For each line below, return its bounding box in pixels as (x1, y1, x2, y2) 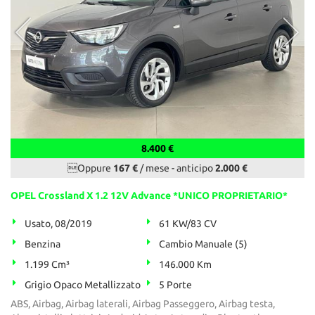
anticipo (176, 162, 215, 174)
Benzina (25, 238, 60, 250)
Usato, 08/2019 (25, 218, 92, 230)
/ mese (138, 162, 169, 174)
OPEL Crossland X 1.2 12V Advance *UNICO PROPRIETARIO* (11, 190, 288, 202)
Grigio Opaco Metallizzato (25, 279, 141, 291)
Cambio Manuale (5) (159, 238, 248, 250)
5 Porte (159, 279, 193, 291)
